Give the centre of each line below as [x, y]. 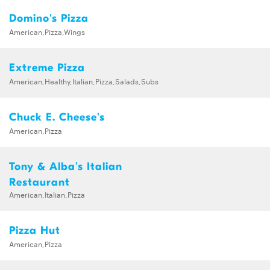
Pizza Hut [35, 231]
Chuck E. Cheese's [57, 118]
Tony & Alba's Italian [66, 167]
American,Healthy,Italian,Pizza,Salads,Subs [84, 81]
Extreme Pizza [47, 68]
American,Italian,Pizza [47, 194]
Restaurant [39, 183]
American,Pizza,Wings [47, 32]
